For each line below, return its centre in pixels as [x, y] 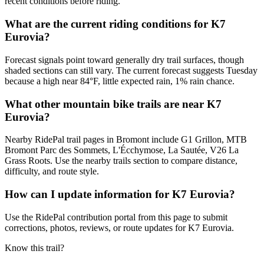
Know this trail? [34, 247]
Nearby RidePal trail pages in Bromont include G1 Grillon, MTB [126, 140]
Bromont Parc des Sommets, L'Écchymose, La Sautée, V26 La [122, 150]
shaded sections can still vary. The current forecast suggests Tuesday [131, 70]
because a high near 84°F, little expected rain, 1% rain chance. [120, 81]
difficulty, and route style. [52, 171]
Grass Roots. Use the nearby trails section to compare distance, [121, 161]
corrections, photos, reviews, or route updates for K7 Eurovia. [119, 227]
